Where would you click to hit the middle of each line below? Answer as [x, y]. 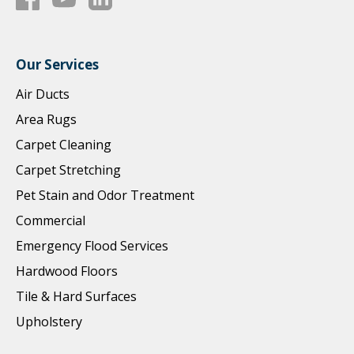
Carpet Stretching [68, 170]
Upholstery [49, 322]
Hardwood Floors [67, 271]
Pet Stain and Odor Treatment [105, 196]
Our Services [57, 65]
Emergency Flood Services [92, 246]
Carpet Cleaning [64, 145]
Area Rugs [46, 120]
